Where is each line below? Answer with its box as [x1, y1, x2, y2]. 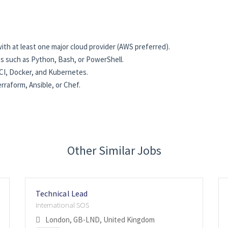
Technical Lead [36, 188, 88, 199]
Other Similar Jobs [67, 142, 161, 159]
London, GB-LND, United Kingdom [45, 215, 155, 225]
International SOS [36, 200, 89, 210]
